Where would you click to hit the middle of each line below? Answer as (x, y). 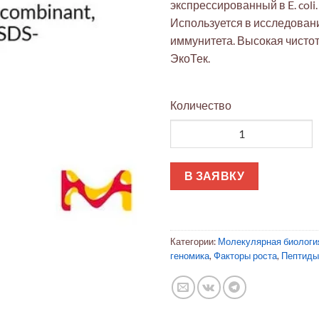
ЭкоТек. (190, 58)
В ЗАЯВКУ (214, 176)
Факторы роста (245, 256)
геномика (190, 256)
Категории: (194, 242)
